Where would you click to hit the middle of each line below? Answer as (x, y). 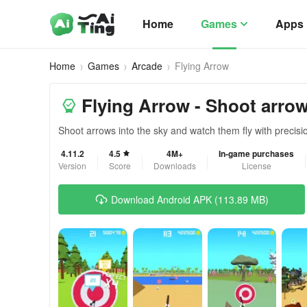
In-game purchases (256, 153)
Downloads (175, 165)
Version (72, 165)
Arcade (147, 66)
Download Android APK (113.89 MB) (190, 199)
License (256, 165)
